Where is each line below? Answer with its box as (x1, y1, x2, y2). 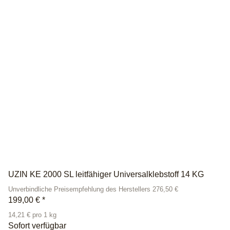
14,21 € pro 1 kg (8, 211, 56, 219)
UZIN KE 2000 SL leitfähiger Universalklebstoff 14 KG (8, 169, 204, 179)
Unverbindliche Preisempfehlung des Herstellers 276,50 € (8, 185, 178, 193)
